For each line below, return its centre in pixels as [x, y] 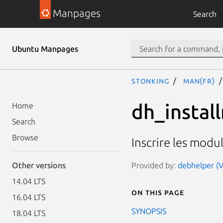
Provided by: [155, 165]
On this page [158, 192]
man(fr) [199, 81]
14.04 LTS [29, 181]
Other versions [39, 165]
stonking [151, 81]
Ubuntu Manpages [45, 49]
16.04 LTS [29, 197]
